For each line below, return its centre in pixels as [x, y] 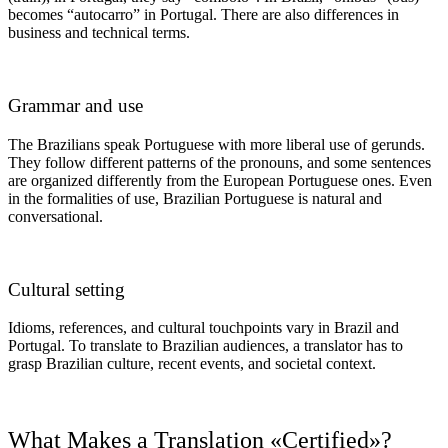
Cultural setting [66, 289]
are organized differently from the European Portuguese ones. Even [220, 180]
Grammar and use [75, 106]
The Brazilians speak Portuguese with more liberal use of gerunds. [216, 144]
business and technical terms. [99, 33]
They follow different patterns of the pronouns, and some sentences [219, 162]
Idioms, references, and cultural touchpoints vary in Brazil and [203, 328]
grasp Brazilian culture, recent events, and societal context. [192, 364]
